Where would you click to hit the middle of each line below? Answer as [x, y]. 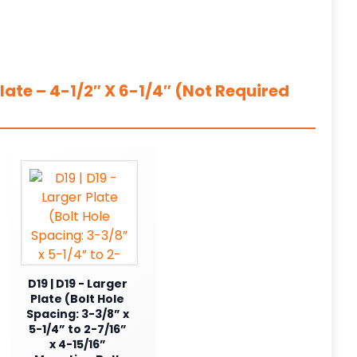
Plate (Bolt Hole [77, 298]
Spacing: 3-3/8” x [77, 314]
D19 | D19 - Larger [77, 283]
